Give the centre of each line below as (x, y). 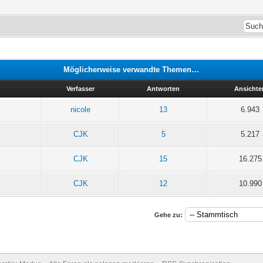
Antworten (163, 88)
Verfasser (81, 88)
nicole (81, 109)
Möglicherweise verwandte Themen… (131, 69)
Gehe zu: (168, 215)
